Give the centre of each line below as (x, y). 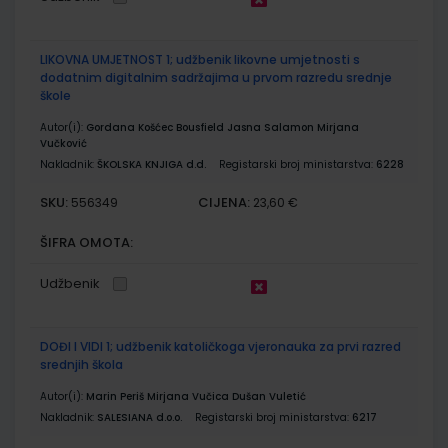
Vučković (63, 143)
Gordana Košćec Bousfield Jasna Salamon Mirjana (222, 127)
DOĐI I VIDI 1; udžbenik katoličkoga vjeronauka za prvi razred (220, 346)
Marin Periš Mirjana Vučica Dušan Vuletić (196, 396)
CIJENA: (224, 202)
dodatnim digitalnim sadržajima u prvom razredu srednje (216, 77)
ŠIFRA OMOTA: (86, 242)
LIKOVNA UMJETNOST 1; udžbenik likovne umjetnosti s (200, 59)
